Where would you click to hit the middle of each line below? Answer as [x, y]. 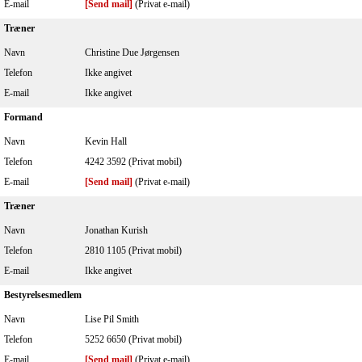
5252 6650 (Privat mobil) [133, 339]
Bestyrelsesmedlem [43, 295]
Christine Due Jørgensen [132, 53]
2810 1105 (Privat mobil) [133, 250]
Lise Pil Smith [112, 319]
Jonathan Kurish [116, 230]
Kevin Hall [106, 141]
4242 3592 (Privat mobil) [133, 162]
